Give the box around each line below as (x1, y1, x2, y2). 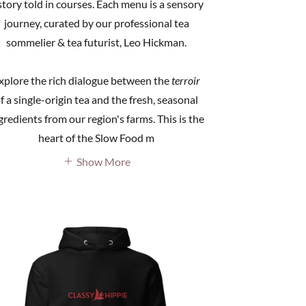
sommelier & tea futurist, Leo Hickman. (6, 36, 187, 49)
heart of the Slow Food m (38, 131, 155, 145)
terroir (171, 74, 201, 87)
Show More (76, 154, 130, 168)
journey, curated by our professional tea (3, 16, 189, 30)
